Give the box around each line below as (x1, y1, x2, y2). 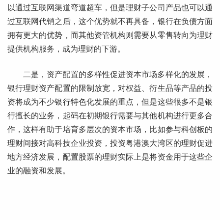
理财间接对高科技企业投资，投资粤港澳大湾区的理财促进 (7, 139, 213, 148)
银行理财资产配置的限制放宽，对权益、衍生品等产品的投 (7, 84, 213, 93)
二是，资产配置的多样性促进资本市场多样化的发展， (23, 70, 213, 79)
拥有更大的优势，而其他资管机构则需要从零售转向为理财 (7, 31, 213, 40)
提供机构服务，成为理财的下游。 (7, 45, 125, 54)
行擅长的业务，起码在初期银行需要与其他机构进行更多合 (7, 111, 213, 120)
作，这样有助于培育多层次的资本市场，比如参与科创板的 (7, 125, 213, 134)
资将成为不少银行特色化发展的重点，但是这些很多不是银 (7, 98, 213, 107)
